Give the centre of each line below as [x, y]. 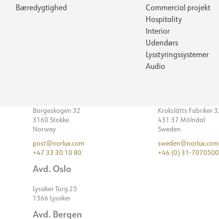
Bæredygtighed [41, 7]
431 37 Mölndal [181, 120]
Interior [158, 31]
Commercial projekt [178, 7]
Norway [44, 129]
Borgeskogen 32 [57, 110]
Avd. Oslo [52, 168]
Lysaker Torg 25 [55, 188]
